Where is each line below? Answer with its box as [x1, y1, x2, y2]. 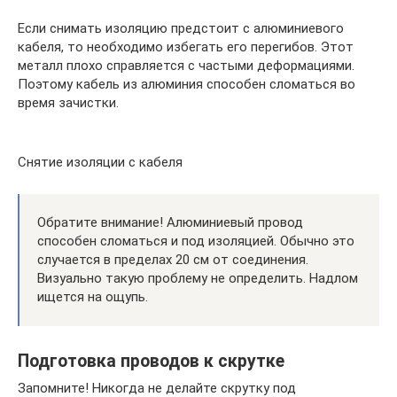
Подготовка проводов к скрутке [18, 351, 284, 372]
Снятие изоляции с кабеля [18, 154, 183, 170]
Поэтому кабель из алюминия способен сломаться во [18, 76, 355, 92]
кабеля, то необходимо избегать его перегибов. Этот [18, 39, 354, 55]
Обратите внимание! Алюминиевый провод [37, 214, 303, 230]
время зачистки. [18, 95, 119, 111]
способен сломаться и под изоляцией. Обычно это [37, 233, 354, 249]
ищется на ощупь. [37, 289, 148, 305]
